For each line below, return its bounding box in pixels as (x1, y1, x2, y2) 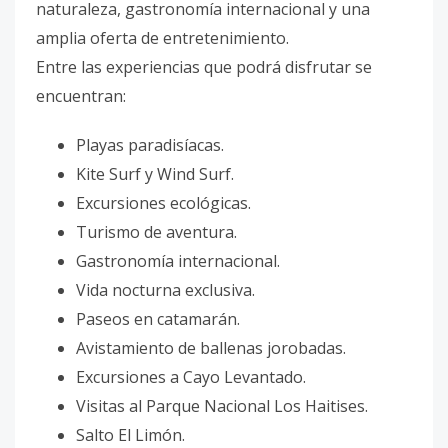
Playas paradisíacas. (76, 134, 224, 157)
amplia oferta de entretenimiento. (36, 27, 289, 50)
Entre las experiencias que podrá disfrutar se (36, 56, 372, 79)
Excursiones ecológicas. (76, 192, 251, 215)
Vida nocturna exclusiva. (76, 279, 255, 302)
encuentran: (36, 85, 126, 108)
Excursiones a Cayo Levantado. (76, 366, 306, 389)
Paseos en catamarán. (76, 308, 240, 331)
